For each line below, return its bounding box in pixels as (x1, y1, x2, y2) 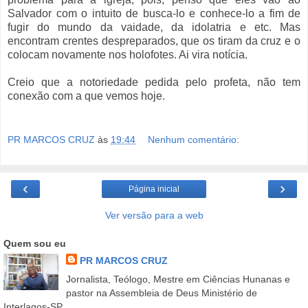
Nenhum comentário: (148, 133, 240, 145)
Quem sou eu (3, 237, 66, 249)
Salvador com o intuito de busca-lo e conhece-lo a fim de (8, 7, 300, 19)
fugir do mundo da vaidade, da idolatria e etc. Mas (8, 21, 300, 33)
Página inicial (129, 184, 179, 194)
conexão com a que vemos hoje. (8, 89, 165, 102)
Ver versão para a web (104, 209, 203, 221)
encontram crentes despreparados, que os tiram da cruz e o (8, 34, 300, 47)
